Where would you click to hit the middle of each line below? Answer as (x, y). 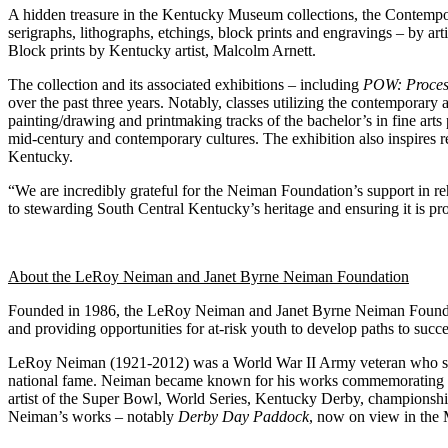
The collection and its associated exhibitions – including (185, 84)
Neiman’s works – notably (93, 416)
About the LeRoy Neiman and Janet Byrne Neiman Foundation (208, 276)
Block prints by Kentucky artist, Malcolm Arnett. (162, 50)
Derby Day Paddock (243, 416)
